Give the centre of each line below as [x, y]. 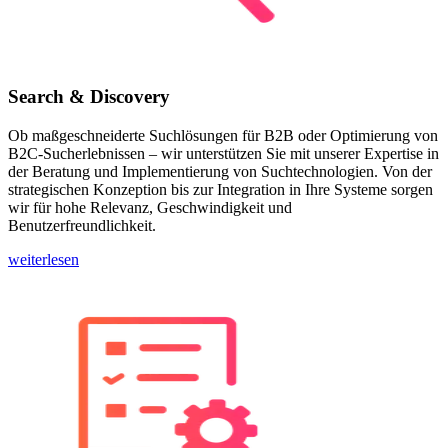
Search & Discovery [89, 96]
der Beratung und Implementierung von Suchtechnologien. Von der [220, 171]
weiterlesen [43, 259]
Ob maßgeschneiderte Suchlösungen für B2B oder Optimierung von [223, 135]
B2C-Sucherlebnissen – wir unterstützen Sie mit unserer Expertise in [223, 153]
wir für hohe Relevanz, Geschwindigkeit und [150, 207]
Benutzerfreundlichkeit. [82, 225]
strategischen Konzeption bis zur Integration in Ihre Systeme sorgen [220, 189]
